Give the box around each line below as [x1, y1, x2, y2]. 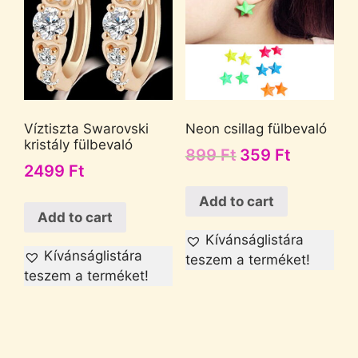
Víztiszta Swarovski [24, 120, 149, 137]
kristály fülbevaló [24, 136, 133, 153]
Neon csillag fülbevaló [185, 120, 327, 137]
